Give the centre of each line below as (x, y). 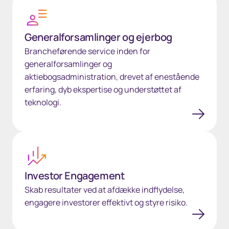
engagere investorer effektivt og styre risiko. (106, 202)
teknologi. (43, 102)
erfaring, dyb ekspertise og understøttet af (103, 89)
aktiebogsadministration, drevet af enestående (112, 77)
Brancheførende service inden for (87, 51)
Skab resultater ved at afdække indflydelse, (105, 190)
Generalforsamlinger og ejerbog (98, 37)
